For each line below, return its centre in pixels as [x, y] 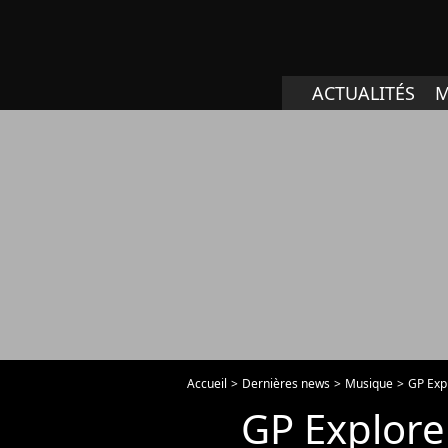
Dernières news [286, 383]
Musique [369, 383]
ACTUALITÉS [363, 93]
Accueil [207, 383]
